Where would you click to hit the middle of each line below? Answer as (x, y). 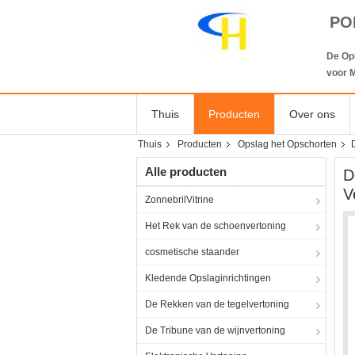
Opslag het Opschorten (287, 144)
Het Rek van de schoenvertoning (216, 226)
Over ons (312, 114)
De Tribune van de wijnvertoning (215, 330)
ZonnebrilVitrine (179, 200)
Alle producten (186, 172)
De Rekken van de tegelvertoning (217, 304)
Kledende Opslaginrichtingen (208, 278)
